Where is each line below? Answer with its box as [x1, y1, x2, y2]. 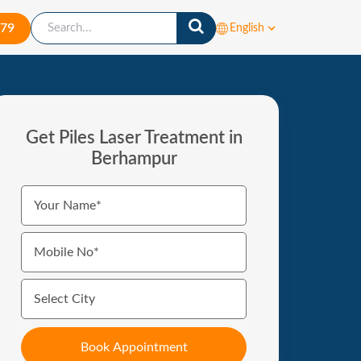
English [230, 23, 264, 35]
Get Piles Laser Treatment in [25, 129, 243, 147]
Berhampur [90, 150, 177, 168]
